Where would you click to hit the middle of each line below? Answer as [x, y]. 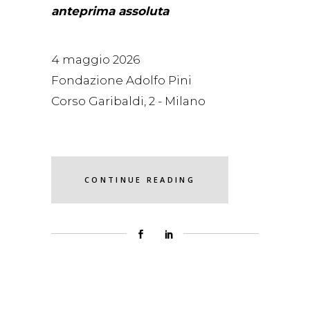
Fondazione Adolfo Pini [121, 80]
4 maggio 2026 [95, 59]
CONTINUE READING [140, 179]
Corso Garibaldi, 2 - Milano [128, 101]
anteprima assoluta [110, 11]
